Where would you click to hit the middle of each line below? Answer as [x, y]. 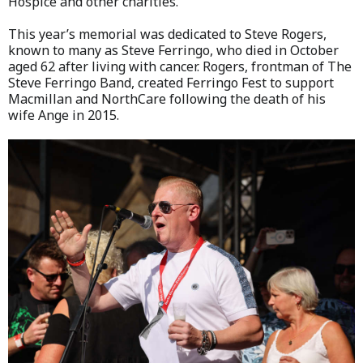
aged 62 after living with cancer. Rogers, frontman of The [180, 66]
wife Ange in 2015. [64, 115]
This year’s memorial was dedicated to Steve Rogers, [167, 34]
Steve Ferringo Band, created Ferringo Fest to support [171, 82]
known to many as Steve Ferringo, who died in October [173, 50]
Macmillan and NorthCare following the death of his [167, 98]
